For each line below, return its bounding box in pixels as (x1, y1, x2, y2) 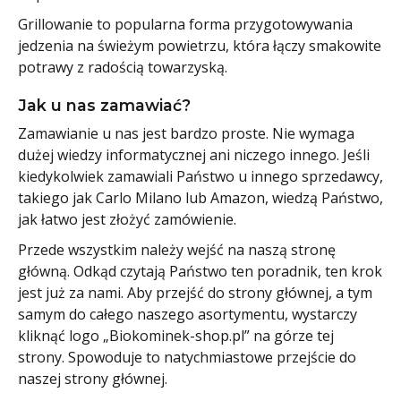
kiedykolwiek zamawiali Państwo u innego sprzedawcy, (18, 166, 383, 186)
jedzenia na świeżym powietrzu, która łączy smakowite (18, 35, 381, 55)
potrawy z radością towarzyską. (18, 56, 227, 77)
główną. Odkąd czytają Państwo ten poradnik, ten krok (18, 260, 382, 281)
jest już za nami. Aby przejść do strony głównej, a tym (18, 282, 372, 303)
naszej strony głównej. (18, 368, 167, 388)
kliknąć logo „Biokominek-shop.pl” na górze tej (18, 325, 334, 346)
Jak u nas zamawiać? (18, 95, 191, 115)
